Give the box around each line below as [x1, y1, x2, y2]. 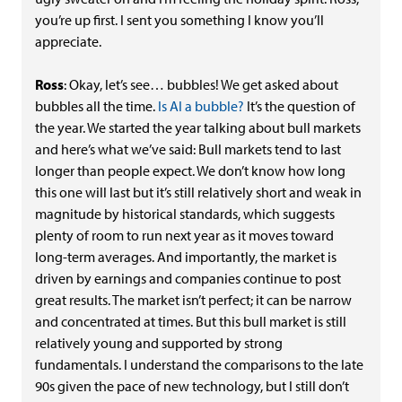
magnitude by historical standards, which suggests [35, 205, 335, 223]
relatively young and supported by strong [35, 334, 283, 352]
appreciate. [35, 32, 101, 50]
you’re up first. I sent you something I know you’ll [35, 11, 324, 29]
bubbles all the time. [35, 97, 158, 115]
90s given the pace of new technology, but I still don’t [35, 377, 349, 395]
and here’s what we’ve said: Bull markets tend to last [35, 140, 341, 158]
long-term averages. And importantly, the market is [35, 248, 336, 266]
